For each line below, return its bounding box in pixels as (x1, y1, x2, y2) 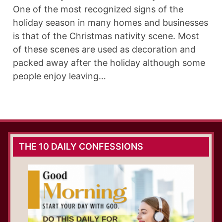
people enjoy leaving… (13, 71, 106, 82)
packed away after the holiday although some (13, 57, 205, 68)
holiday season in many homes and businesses (13, 17, 208, 28)
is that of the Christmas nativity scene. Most (13, 31, 199, 42)
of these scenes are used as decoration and (13, 44, 196, 55)
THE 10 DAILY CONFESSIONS (19, 141, 143, 152)
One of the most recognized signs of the (13, 4, 183, 15)
